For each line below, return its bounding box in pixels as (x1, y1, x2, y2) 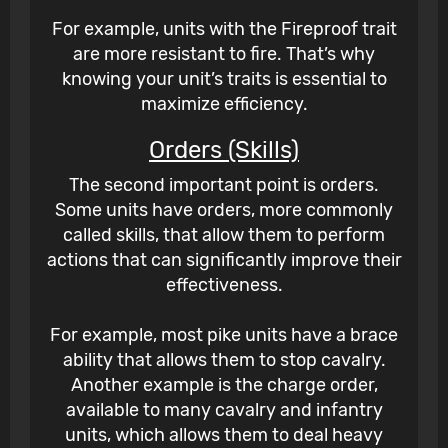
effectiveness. (165, 274, 283, 297)
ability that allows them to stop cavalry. (62, 349, 386, 372)
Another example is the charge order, (70, 374, 378, 397)
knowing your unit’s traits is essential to (61, 68, 387, 91)
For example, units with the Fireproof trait (51, 18, 397, 41)
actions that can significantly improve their (46, 249, 402, 272)
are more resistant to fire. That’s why (73, 43, 375, 66)
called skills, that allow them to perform (63, 224, 385, 247)
